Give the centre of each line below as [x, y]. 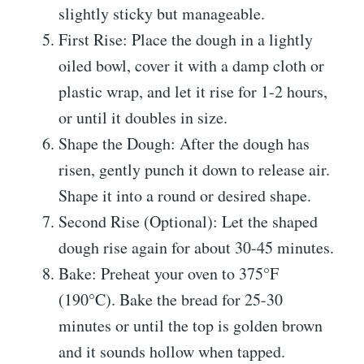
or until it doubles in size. [143, 118]
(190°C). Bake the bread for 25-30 [171, 300]
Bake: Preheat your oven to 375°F [169, 274]
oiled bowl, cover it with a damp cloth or [191, 66]
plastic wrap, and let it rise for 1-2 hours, [193, 92]
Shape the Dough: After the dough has [184, 144]
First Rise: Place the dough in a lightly [186, 40]
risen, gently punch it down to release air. [194, 170]
